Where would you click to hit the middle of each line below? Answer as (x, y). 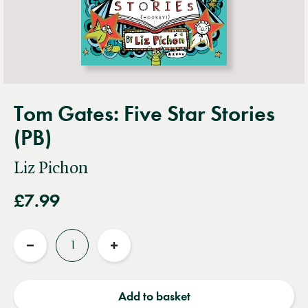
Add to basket (154, 296)
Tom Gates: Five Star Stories (144, 113)
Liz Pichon (51, 168)
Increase (136, 257)
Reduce (49, 257)
